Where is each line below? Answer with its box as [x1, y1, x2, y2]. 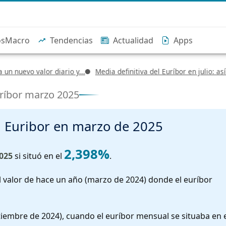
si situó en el [13, 150, 64, 161]
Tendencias [50, 35, 93, 46]
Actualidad [113, 35, 153, 46]
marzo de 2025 [72, 118, 163, 135]
